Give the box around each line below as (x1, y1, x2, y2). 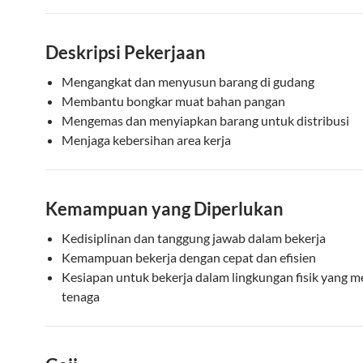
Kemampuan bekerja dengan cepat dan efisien (62, 250, 316, 265)
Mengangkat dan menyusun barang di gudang (62, 74, 314, 89)
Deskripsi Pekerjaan (45, 41, 206, 63)
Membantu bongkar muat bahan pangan (62, 93, 285, 109)
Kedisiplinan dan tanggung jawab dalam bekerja (62, 230, 326, 246)
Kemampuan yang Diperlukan (45, 198, 284, 220)
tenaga (62, 288, 100, 304)
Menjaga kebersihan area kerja (62, 132, 231, 147)
